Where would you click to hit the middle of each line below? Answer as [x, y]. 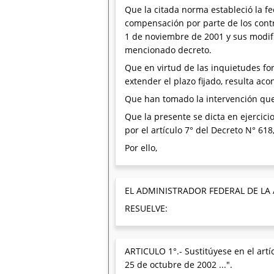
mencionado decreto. [168, 50]
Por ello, [141, 148]
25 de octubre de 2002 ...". [179, 265]
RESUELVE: [146, 208]
